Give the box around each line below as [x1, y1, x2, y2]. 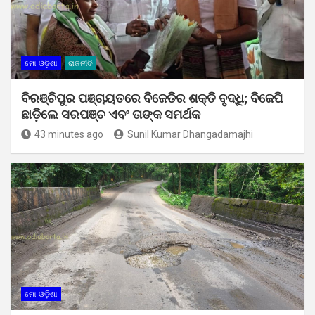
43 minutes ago [34, 128, 103, 140]
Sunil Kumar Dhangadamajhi [127, 128, 253, 140]
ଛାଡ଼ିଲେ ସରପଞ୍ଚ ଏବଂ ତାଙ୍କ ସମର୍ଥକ [21, 106, 203, 122]
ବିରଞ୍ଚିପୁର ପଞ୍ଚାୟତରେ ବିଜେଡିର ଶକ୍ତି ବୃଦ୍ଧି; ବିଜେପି [21, 90, 283, 105]
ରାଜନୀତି [68, 58, 93, 68]
